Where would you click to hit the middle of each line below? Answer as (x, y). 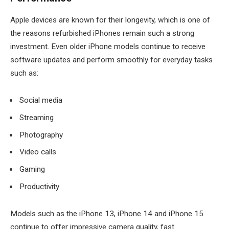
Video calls (38, 152)
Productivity (39, 186)
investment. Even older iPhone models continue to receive (108, 46)
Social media (41, 100)
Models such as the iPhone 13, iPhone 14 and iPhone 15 (107, 214)
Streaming (37, 118)
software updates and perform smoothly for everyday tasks (111, 60)
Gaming (32, 169)
